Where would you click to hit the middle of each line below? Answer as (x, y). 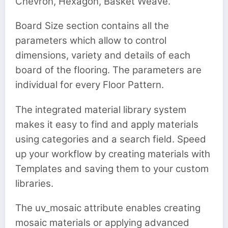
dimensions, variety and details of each (103, 55)
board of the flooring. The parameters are (108, 70)
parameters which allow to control (91, 41)
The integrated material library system (101, 109)
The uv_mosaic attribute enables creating (108, 208)
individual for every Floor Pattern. (90, 85)
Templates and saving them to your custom (112, 168)
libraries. (34, 183)
